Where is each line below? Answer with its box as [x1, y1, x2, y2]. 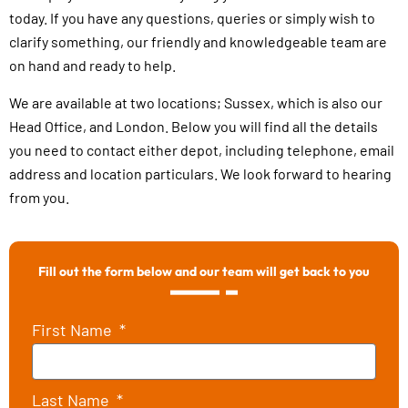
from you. [9, 189, 69, 206]
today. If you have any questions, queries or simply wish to [9, 9, 375, 26]
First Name [32, 320, 116, 340]
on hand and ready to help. [9, 56, 176, 74]
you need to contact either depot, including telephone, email [9, 141, 394, 158]
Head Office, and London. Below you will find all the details [9, 117, 378, 135]
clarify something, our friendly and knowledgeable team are [9, 33, 387, 50]
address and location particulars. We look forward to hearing [9, 165, 392, 182]
